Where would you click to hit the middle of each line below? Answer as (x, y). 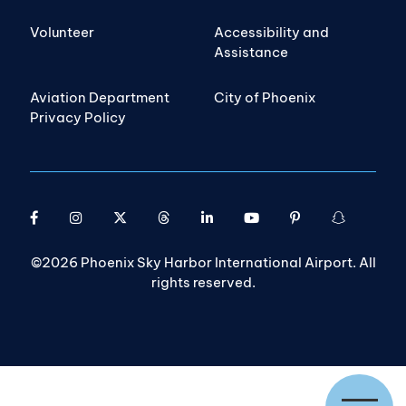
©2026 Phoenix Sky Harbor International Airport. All (203, 262)
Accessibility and (271, 32)
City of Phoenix (265, 97)
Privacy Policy (78, 117)
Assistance (251, 52)
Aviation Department (100, 97)
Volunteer (62, 32)
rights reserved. (203, 282)
